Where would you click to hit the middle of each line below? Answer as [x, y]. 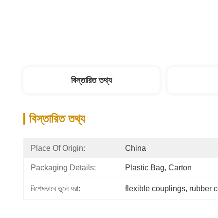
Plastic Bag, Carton [158, 168]
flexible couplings [155, 189]
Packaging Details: [63, 168]
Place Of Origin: [58, 148]
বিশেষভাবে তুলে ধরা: [55, 189]
